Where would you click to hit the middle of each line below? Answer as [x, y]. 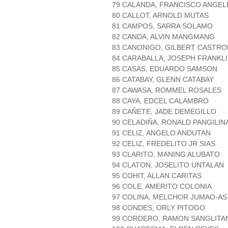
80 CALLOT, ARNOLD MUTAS [160, 16]
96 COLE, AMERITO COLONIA [162, 187]
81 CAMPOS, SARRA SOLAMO [162, 26]
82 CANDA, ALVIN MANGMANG [163, 37]
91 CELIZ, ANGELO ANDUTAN [161, 133]
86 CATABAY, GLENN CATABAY [163, 80]
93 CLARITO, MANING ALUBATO [166, 154]
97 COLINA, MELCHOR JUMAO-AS [169, 197]
